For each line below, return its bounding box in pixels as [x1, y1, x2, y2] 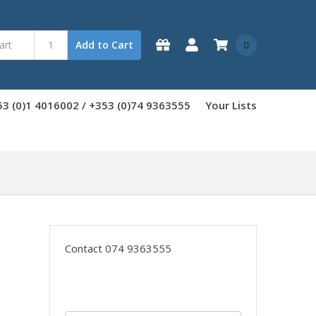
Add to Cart [75, 38, 134, 51]
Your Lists [205, 97, 257, 112]
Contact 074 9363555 [64, 241, 171, 255]
